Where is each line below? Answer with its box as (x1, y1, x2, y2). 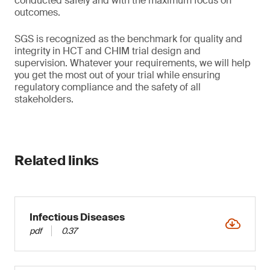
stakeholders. (14, 93, 74, 105)
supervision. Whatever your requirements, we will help (14, 57, 251, 69)
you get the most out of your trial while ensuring (14, 69, 221, 81)
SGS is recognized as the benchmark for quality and (14, 33, 242, 45)
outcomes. (14, 6, 60, 19)
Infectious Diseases (30, 211, 125, 224)
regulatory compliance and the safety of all (14, 81, 201, 93)
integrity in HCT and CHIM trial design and (14, 45, 201, 57)
